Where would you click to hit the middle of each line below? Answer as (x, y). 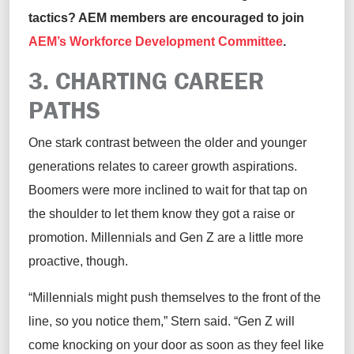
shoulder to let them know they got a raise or (170, 214)
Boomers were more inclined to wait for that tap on (168, 190)
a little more (271, 238)
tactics (48, 18)
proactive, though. (80, 262)
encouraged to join (248, 18)
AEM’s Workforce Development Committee (156, 42)
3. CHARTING (101, 81)
